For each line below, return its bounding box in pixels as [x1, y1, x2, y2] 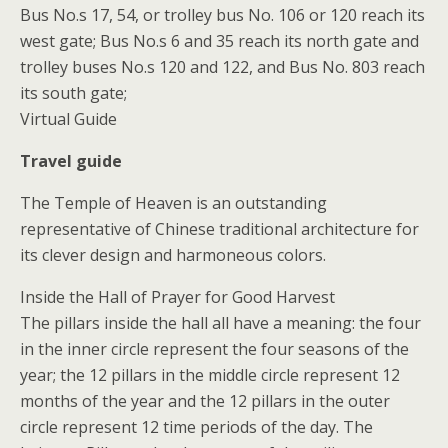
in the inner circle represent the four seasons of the [20, 338, 409, 360]
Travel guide [20, 150, 122, 172]
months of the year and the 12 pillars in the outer [20, 390, 390, 412]
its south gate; [20, 82, 127, 104]
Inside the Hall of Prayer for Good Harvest [20, 286, 335, 308]
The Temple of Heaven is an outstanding [20, 192, 327, 214]
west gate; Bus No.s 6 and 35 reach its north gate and [20, 30, 419, 52]
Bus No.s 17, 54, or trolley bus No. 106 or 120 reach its [20, 4, 425, 26]
